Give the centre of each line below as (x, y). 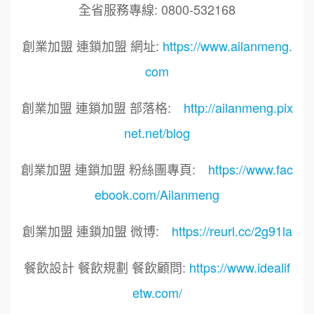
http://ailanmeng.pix (238, 108)
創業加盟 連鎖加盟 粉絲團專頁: (115, 169)
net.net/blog (157, 133)
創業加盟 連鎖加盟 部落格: (102, 108)
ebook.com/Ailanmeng (157, 194)
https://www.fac (251, 169)
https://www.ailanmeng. (227, 46)
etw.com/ (157, 293)
